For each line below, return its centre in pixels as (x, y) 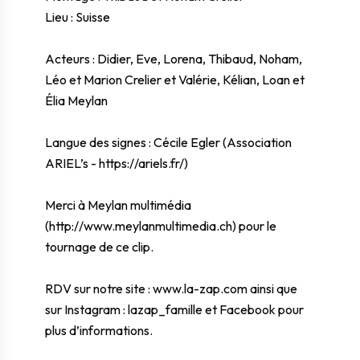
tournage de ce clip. (99, 247)
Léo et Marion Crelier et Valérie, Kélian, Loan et (175, 80)
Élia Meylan (76, 100)
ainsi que (272, 288)
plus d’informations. (99, 330)
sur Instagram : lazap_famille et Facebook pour (174, 309)
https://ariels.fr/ (141, 163)
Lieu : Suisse (78, 17)
